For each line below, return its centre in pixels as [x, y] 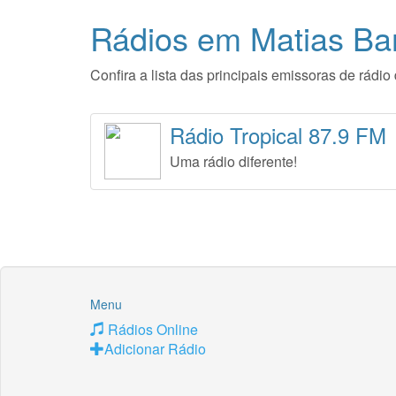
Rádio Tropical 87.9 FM [278, 135]
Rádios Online [151, 329]
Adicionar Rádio [155, 349]
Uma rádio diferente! [233, 161]
